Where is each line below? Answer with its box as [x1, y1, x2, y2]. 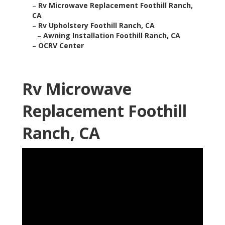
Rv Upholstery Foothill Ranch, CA [38, 21, 155, 31]
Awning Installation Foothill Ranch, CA [43, 31, 180, 41]
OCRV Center [38, 41, 84, 51]
